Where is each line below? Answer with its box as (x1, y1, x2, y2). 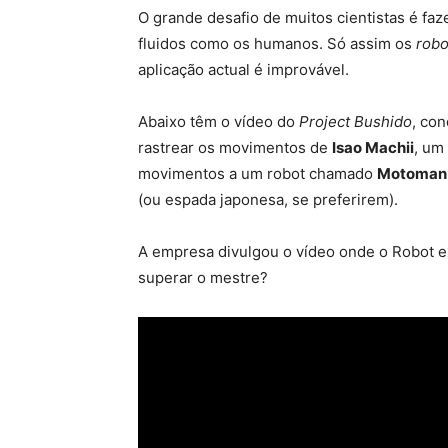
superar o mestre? (138, 268, 268, 287)
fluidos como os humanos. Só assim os (138, 34, 416, 53)
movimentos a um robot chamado (138, 164, 377, 183)
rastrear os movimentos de (138, 138, 332, 157)
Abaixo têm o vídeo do (138, 112, 299, 131)
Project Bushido (299, 112, 412, 131)
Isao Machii (332, 138, 414, 157)
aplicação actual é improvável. (138, 60, 349, 79)
